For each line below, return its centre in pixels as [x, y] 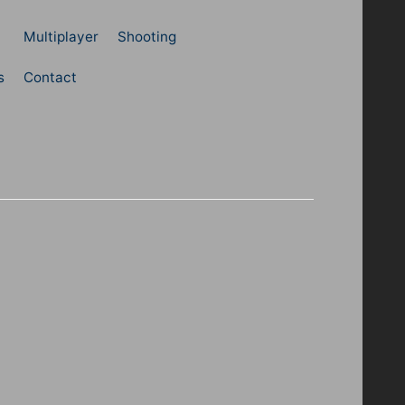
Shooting [146, 36]
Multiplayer [61, 36]
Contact [50, 77]
